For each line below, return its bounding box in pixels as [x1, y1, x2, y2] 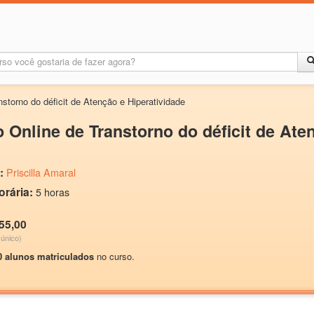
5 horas [36, 185, 69, 199]
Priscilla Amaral [6, 165, 76, 179]
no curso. [94, 250, 135, 263]
